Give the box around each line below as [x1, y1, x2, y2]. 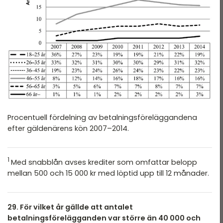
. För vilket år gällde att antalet [16, 202, 133, 213]
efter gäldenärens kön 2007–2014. [7, 123, 129, 134]
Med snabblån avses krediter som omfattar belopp [11, 157, 197, 168]
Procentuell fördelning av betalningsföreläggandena [7, 112, 197, 123]
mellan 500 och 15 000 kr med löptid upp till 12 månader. [7, 168, 209, 179]
